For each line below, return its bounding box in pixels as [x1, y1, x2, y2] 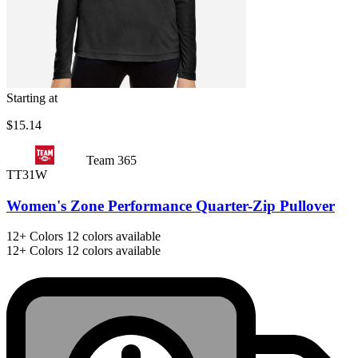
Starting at [6, 90, 58, 105]
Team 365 [86, 153, 137, 167]
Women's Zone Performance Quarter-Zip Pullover [6, 197, 335, 214]
